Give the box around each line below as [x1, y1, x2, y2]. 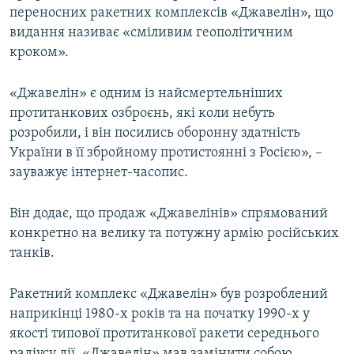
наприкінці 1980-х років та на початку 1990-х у [9, 307, 310, 322]
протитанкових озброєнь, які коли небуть [9, 106, 275, 122]
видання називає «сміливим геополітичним [9, 25, 293, 41]
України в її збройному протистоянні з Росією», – [9, 145, 322, 161]
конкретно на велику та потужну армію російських [9, 226, 339, 242]
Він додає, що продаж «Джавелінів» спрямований [9, 206, 328, 222]
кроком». [9, 45, 69, 61]
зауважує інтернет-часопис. [9, 165, 188, 181]
